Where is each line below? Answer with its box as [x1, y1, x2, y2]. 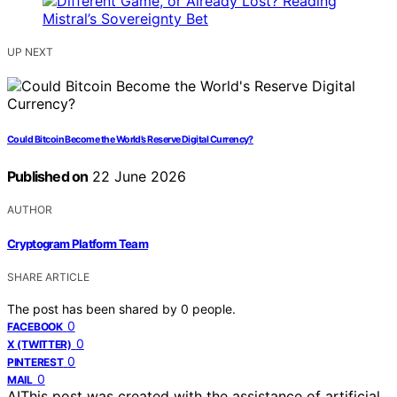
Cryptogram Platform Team [7, 236, 149, 251]
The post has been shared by [7, 300, 181, 316]
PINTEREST [7, 354, 64, 369]
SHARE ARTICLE [7, 269, 90, 284]
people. [192, 300, 236, 316]
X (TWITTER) [7, 337, 72, 351]
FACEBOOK [7, 319, 63, 333]
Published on [7, 167, 89, 186]
